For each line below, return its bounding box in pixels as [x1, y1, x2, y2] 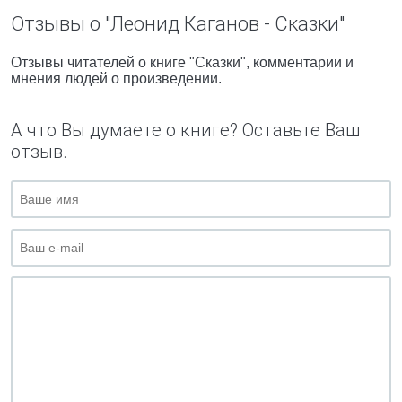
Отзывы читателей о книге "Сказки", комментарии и [11, 55, 354, 70]
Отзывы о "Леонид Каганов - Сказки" [11, 13, 345, 35]
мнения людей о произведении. [11, 71, 222, 86]
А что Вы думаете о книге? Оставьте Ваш [11, 119, 360, 141]
